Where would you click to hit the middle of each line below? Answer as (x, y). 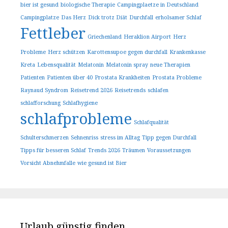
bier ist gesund (39, 5)
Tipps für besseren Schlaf (53, 150)
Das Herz (74, 18)
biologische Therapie (88, 5)
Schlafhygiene (80, 103)
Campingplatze (40, 18)
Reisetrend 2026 (91, 90)
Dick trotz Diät (108, 18)
